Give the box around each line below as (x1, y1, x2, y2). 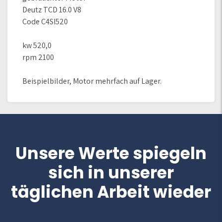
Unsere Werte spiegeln (15, 142, 207, 165)
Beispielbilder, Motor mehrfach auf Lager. (22, 76, 162, 86)
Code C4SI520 (22, 16, 68, 27)
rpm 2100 (22, 52, 54, 62)
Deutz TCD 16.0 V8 (22, 4, 81, 15)
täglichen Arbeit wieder (11, 180, 211, 204)
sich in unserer (48, 161, 174, 184)
